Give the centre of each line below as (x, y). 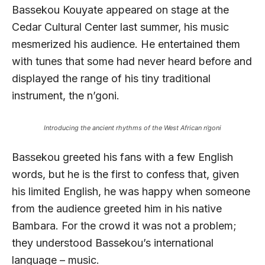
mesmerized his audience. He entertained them (126, 44)
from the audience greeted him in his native (117, 208)
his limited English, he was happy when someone (131, 191)
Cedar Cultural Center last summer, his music (120, 27)
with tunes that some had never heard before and (132, 61)
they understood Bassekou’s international (113, 243)
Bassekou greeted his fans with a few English (122, 157)
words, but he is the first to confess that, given (125, 174)
